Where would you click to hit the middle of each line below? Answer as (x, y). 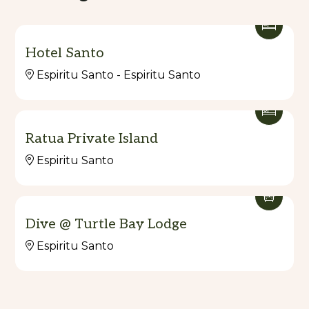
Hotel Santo (65, 53)
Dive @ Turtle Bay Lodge (106, 224)
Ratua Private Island (92, 138)
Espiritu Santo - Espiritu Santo (119, 74)
